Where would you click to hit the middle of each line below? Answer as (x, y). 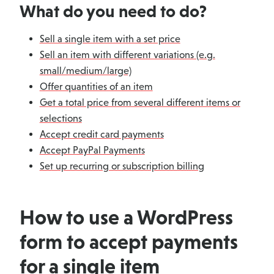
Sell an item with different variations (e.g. (127, 55)
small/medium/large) (85, 71)
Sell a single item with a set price (110, 39)
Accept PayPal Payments (92, 150)
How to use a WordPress (126, 217)
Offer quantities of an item (96, 87)
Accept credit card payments (102, 135)
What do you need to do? (113, 11)
